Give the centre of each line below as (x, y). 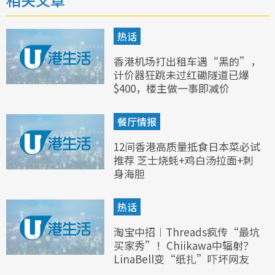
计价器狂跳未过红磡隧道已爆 (181, 74)
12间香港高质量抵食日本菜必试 (187, 146)
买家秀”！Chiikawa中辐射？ (184, 245)
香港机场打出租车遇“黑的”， (187, 61)
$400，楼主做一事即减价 (172, 88)
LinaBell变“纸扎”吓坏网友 (181, 258)
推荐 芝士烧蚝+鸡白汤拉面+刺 (184, 160)
